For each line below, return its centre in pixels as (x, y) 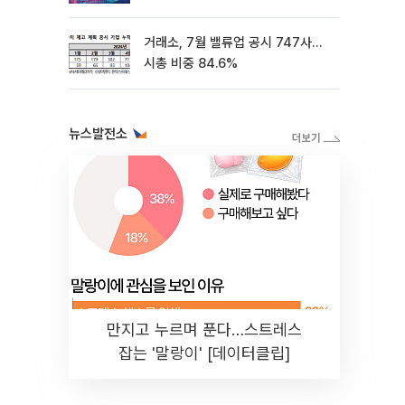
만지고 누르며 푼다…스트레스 (204, 330)
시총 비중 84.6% (191, 63)
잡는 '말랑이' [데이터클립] (204, 353)
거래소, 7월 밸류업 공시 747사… (233, 42)
